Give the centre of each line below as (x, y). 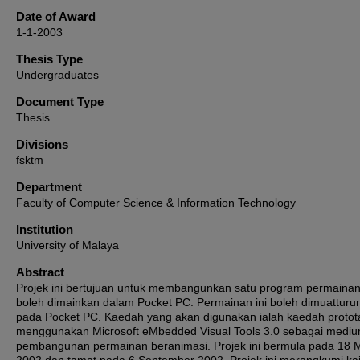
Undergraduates (57, 75)
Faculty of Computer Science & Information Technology (156, 202)
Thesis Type (49, 59)
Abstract (40, 272)
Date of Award (56, 16)
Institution (45, 229)
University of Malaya (67, 245)
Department (49, 187)
